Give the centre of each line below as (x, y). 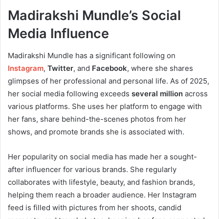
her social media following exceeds (70, 93)
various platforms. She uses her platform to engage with (105, 106)
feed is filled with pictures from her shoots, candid (95, 207)
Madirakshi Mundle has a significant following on (92, 55)
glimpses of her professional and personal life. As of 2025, (109, 81)
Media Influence (58, 34)
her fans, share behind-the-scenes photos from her (97, 119)
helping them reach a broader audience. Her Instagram (102, 195)
